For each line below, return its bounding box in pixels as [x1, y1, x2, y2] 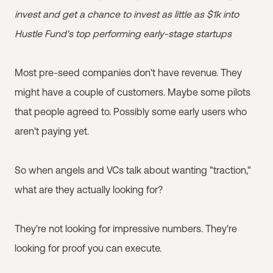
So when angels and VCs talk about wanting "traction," [15, 165, 251, 175]
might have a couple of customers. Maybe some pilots [15, 87, 250, 97]
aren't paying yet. [15, 126, 89, 136]
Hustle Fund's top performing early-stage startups [15, 28, 232, 39]
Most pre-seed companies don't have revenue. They [15, 67, 242, 78]
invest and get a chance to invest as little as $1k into [15, 9, 239, 19]
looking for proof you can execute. [15, 243, 161, 253]
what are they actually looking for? [15, 184, 163, 195]
